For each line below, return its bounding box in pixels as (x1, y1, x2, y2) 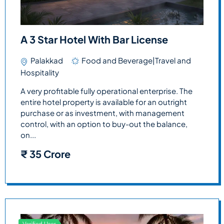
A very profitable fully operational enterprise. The (20, 86, 192, 96)
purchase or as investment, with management (20, 108, 184, 118)
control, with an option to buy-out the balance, (20, 119, 187, 129)
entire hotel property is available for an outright (20, 97, 187, 107)
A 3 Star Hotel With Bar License (20, 33, 168, 46)
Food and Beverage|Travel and (81, 55, 191, 65)
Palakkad (30, 55, 63, 65)
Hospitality (20, 67, 59, 77)
